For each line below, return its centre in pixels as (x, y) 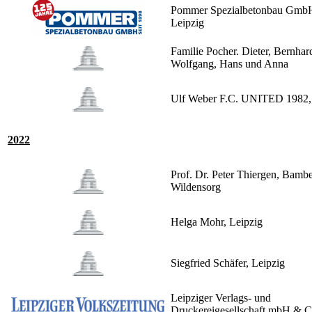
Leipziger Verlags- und (221, 298)
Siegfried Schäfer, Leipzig (228, 263)
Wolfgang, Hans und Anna (229, 64)
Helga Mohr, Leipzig (217, 222)
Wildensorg (196, 187)
